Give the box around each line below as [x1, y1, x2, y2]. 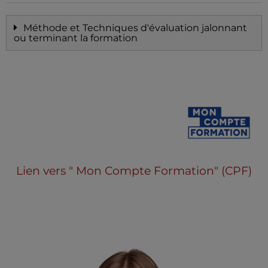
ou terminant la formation [14, 32, 138, 44]
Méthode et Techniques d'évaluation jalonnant [23, 22, 247, 34]
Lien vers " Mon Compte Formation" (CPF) [16, 163, 252, 178]
